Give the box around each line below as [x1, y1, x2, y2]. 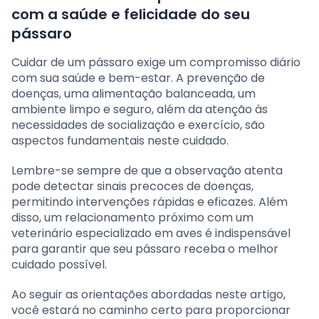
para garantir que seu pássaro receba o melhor [11, 241, 278, 258]
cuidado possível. [11, 256, 107, 273]
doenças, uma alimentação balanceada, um [11, 85, 256, 103]
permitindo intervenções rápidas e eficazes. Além [11, 194, 288, 211]
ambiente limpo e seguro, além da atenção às [11, 101, 268, 118]
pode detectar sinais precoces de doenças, [11, 178, 253, 195]
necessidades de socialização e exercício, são [11, 117, 265, 134]
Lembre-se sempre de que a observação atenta [11, 162, 283, 179]
